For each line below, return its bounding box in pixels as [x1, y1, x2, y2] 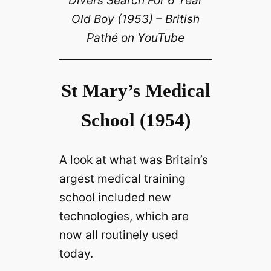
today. [59, 246, 93, 261]
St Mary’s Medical [60, 80, 211, 102]
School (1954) [80, 109, 191, 131]
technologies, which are [59, 209, 189, 223]
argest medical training [59, 171, 186, 186]
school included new [59, 190, 171, 204]
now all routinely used [59, 227, 178, 242]
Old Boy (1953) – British [71, 11, 200, 27]
